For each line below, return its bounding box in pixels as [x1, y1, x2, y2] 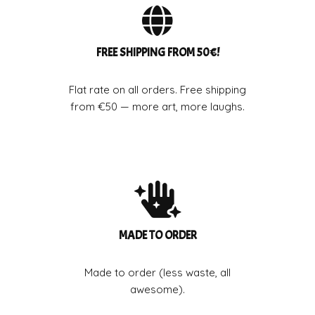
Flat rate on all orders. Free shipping [69, 82, 246, 96]
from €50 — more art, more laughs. [70, 99, 245, 113]
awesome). [130, 283, 185, 297]
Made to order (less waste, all [84, 266, 231, 280]
